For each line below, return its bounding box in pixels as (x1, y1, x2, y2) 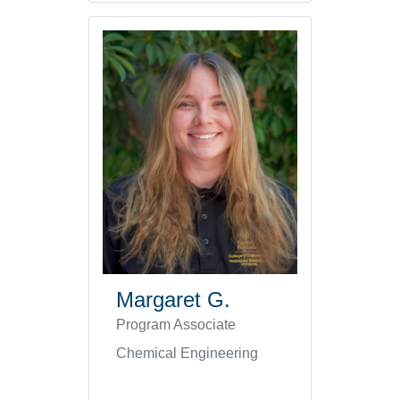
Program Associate (116, 316, 236, 332)
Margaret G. (116, 287, 230, 312)
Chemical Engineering (116, 345, 258, 361)
